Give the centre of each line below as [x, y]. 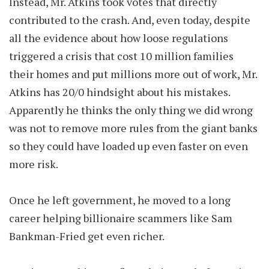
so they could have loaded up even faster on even [128, 146]
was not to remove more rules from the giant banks [133, 128]
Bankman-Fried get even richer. [88, 236]
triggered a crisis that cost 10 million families [121, 56]
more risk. [35, 164]
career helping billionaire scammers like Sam [121, 218]
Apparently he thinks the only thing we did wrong [131, 110]
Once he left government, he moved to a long [120, 200]
